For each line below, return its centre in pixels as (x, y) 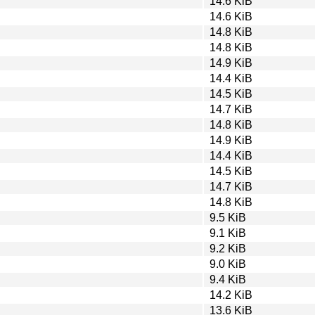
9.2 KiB (228, 248)
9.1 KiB (228, 233)
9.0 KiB (228, 264)
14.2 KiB (231, 295)
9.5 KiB (228, 217)
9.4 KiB (228, 279)
